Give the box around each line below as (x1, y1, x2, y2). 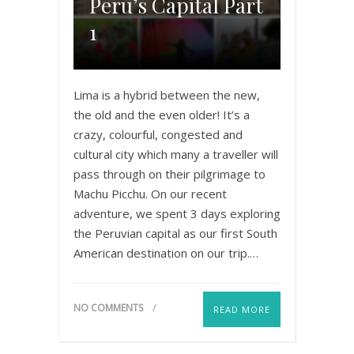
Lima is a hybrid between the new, (73, 87, 260, 104)
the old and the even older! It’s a (73, 107, 250, 123)
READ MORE (213, 303, 270, 316)
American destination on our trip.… (73, 245, 258, 262)
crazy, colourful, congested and (73, 126, 243, 143)
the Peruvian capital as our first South (73, 225, 277, 242)
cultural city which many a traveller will (73, 146, 278, 163)
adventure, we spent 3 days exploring (73, 205, 281, 222)
